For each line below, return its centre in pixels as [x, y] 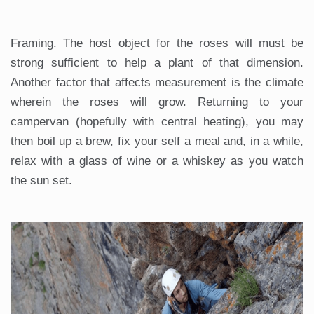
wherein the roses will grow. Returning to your [157, 102]
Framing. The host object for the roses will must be [157, 43]
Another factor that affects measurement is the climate [157, 82]
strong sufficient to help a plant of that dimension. [157, 62]
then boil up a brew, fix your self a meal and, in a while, [157, 141]
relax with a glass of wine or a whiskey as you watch [157, 161]
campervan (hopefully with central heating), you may [157, 121]
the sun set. [41, 180]
